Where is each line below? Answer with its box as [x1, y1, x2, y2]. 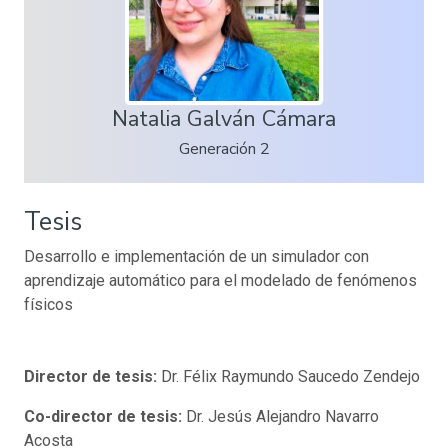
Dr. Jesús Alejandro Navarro [186, 407, 379, 427]
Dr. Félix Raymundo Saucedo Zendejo [161, 367, 420, 387]
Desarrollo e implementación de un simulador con [24, 247, 369, 267]
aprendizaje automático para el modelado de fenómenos [24, 271, 417, 291]
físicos [24, 295, 73, 315]
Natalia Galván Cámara [112, 104, 336, 135]
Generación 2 [178, 138, 270, 161]
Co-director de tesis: [24, 407, 186, 427]
